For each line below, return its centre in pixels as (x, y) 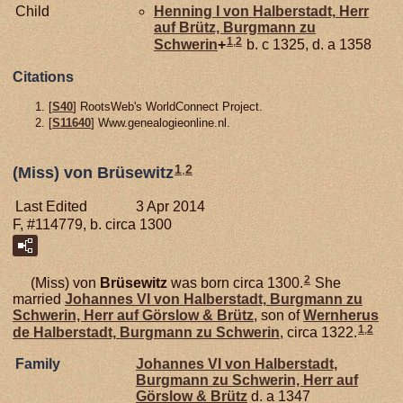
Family (38, 364)
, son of (278, 315)
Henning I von (203, 12)
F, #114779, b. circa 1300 (92, 224)
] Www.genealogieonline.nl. (161, 123)
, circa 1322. (318, 332)
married (39, 299)
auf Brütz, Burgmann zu (235, 28)
